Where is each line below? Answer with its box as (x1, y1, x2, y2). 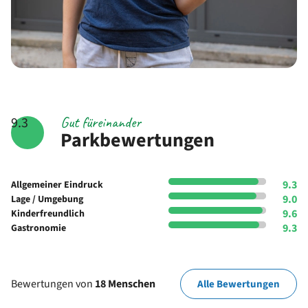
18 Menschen (95, 276, 155, 291)
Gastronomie (11, 221, 66, 236)
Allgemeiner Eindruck (11, 178, 103, 192)
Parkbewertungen (60, 126, 214, 155)
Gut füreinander (60, 113, 141, 133)
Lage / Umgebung (11, 192, 83, 207)
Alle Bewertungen (197, 276, 280, 291)
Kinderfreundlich (11, 207, 85, 221)
